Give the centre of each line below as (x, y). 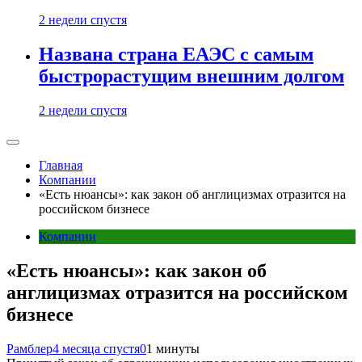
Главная (61, 165)
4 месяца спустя (96, 348)
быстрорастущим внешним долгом (192, 76)
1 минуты (173, 348)
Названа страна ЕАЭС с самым (176, 55)
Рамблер (29, 348)
